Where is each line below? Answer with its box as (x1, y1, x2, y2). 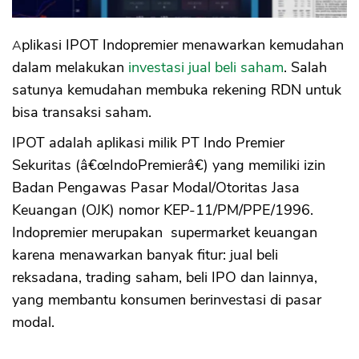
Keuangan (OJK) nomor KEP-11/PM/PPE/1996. (12, 200, 317, 220)
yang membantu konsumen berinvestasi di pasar (12, 290, 321, 310)
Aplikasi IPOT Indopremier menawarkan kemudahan (12, 37, 22, 55)
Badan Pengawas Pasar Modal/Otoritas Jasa (12, 178, 300, 198)
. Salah (284, 58, 327, 78)
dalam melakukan (12, 58, 128, 78)
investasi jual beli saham (128, 58, 284, 78)
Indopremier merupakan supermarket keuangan (12, 223, 317, 243)
